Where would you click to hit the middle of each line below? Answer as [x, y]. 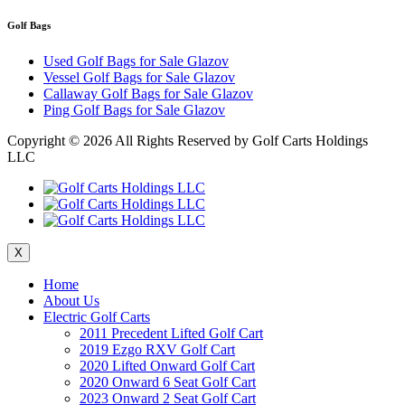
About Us [71, 301]
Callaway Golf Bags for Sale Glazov [148, 94]
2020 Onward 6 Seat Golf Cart [168, 382]
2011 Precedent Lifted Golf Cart [171, 334]
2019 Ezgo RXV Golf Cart [157, 350]
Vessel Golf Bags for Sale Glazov [139, 78]
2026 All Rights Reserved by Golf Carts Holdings [226, 141]
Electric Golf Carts [97, 317]
